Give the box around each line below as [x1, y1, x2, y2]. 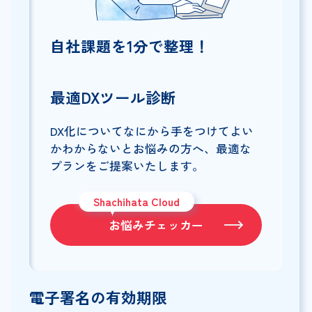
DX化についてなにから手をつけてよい [49, 123, 253, 140]
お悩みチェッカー [109, 217, 203, 234]
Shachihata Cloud [93, 194, 180, 210]
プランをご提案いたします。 [49, 157, 204, 175]
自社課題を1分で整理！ [49, 35, 210, 57]
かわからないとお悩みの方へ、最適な [49, 140, 251, 157]
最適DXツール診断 [49, 86, 176, 109]
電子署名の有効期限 [29, 286, 167, 308]
